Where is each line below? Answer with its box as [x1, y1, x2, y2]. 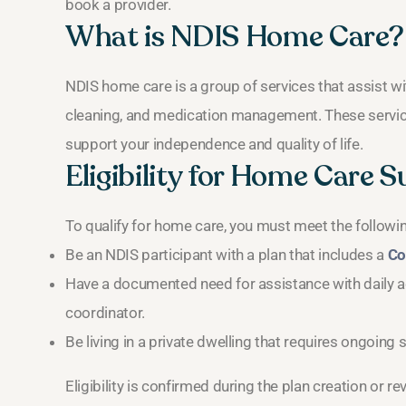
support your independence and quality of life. [65, 135, 363, 154]
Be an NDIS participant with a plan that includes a [65, 246, 388, 265]
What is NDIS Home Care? [65, 17, 404, 58]
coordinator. [65, 304, 145, 323]
